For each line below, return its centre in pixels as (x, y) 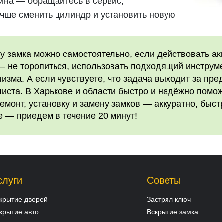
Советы (164, 180)
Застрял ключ (169, 199)
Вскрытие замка (172, 212)
